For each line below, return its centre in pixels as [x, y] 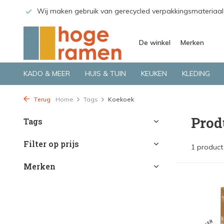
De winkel [155, 42]
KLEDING [196, 73]
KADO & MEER [47, 73]
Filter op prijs [51, 144]
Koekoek [121, 99]
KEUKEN [154, 73]
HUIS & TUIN [105, 73]
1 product [207, 147]
